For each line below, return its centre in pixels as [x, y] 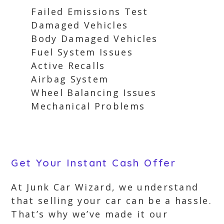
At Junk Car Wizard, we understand [105, 187]
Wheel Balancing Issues [94, 92]
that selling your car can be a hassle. [111, 200]
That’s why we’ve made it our [89, 214]
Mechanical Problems [88, 106]
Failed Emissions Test [90, 11]
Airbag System [70, 79]
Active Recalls [68, 65]
